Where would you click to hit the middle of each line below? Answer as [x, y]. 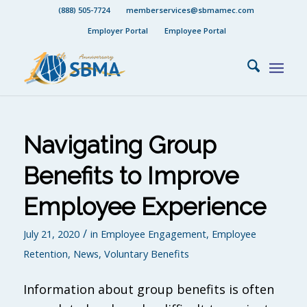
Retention [45, 254]
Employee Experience [144, 207]
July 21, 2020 [51, 234]
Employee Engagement [153, 234]
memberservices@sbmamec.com [191, 10]
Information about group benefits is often [148, 290]
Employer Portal [118, 30]
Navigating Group [120, 145]
